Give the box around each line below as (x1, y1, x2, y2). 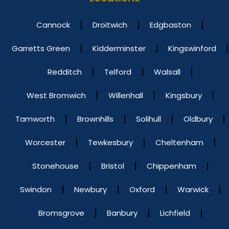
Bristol (101, 161, 124, 171)
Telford (104, 66, 131, 77)
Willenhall (108, 90, 143, 101)
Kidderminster (93, 43, 146, 54)
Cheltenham (155, 137, 203, 148)
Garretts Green (12, 43, 70, 54)
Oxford (129, 184, 155, 195)
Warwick (177, 184, 209, 195)
